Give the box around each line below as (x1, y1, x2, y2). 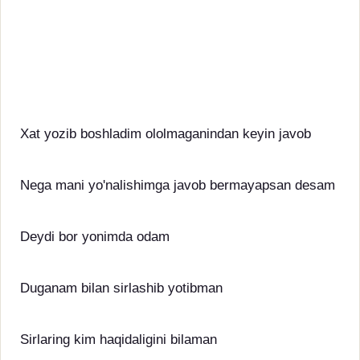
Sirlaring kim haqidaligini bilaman (20, 332, 217, 347)
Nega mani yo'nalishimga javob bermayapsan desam (20, 178, 335, 193)
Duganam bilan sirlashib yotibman (20, 280, 223, 296)
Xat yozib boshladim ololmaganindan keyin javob (20, 126, 311, 141)
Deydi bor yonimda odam (20, 229, 170, 244)
